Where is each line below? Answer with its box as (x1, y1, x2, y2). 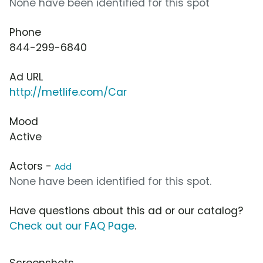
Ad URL (9, 70, 43, 85)
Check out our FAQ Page (9, 219, 134, 234)
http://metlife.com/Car (9, 85, 127, 100)
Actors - (9, 159, 55, 174)
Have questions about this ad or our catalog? (9, 204, 243, 218)
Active (9, 130, 42, 144)
